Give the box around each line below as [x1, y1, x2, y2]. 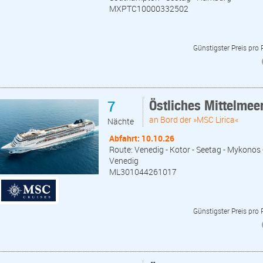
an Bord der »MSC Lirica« [149, 114, 238, 126]
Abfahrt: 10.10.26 [109, 133, 174, 144]
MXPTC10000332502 [109, 2, 188, 14]
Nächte [107, 116, 134, 127]
